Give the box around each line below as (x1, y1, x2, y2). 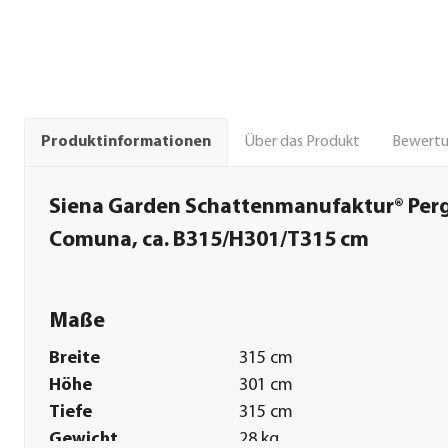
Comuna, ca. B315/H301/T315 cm (49, 228, 369, 252)
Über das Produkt (244, 133, 360, 150)
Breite (49, 349, 100, 369)
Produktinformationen (41, 134, 211, 151)
